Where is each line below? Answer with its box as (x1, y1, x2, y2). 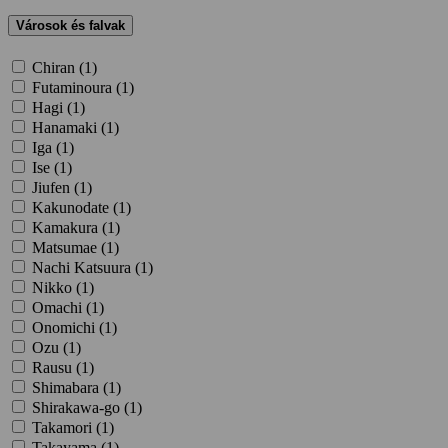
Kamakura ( (32, 219, 107, 237)
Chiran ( (32, 59, 84, 77)
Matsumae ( (32, 239, 106, 257)
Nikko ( (32, 279, 81, 297)
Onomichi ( (32, 319, 104, 337)
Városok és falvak (16, 17, 125, 33)
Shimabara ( (32, 379, 108, 397)
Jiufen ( (32, 179, 79, 197)
